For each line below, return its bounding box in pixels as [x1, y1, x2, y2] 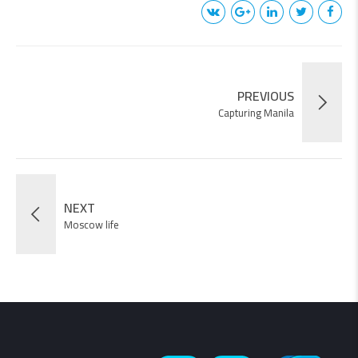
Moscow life [64, 214, 119, 234]
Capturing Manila [218, 102, 294, 122]
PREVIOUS [237, 83, 294, 108]
